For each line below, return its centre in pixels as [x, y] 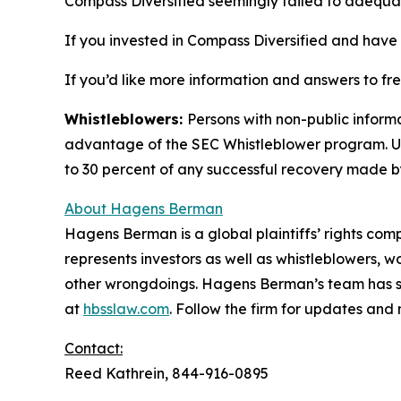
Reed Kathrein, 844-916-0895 [166, 374]
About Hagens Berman [144, 209]
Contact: [94, 349]
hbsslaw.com [126, 309]
